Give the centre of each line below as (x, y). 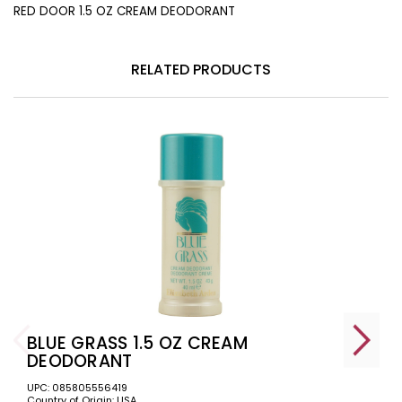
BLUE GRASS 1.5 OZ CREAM (137, 343)
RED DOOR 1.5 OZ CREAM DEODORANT (124, 11)
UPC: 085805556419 (77, 387)
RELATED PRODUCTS (201, 69)
